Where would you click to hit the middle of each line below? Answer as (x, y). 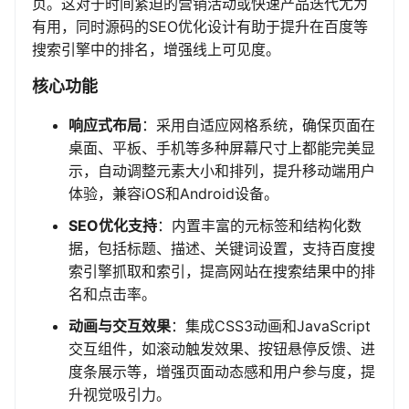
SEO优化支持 (113, 226)
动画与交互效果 (120, 326)
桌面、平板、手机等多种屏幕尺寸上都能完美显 (222, 148)
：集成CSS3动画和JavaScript (271, 326)
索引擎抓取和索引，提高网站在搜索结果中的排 (222, 272)
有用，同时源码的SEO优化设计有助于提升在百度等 (200, 27)
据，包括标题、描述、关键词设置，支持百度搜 (222, 249)
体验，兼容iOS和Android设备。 (173, 194)
